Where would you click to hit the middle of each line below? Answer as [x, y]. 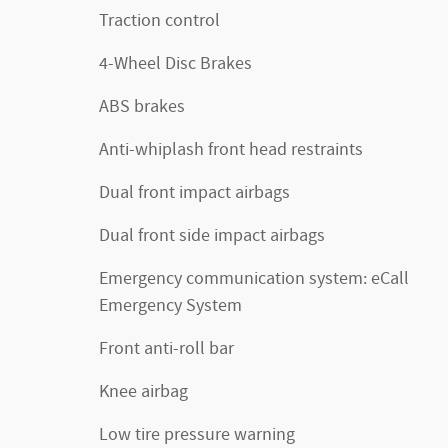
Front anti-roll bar [166, 349]
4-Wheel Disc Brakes [175, 64]
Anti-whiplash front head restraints [231, 150]
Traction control [159, 21]
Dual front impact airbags [194, 193]
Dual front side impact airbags [212, 236]
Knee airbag [143, 392]
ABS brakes [142, 107]
